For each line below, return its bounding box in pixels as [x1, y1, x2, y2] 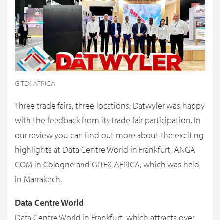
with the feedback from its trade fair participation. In [15, 114, 201, 126]
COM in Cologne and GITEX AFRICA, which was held [15, 159, 199, 170]
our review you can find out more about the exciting [15, 129, 204, 141]
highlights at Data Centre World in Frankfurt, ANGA [15, 144, 195, 156]
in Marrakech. [15, 173, 62, 185]
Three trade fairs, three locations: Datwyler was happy [15, 100, 205, 111]
